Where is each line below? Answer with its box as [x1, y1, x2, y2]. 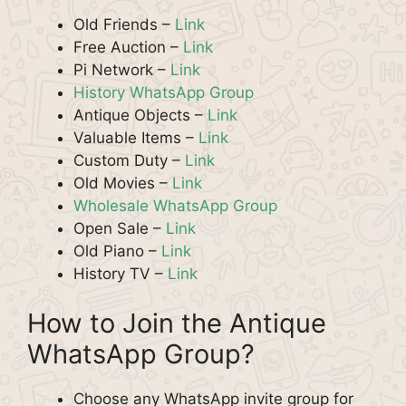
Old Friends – [73, 14, 175, 34]
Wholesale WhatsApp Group [73, 196, 277, 215]
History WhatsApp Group [73, 82, 254, 101]
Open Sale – [73, 218, 166, 237]
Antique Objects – [73, 105, 208, 124]
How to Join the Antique [27, 307, 326, 339]
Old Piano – [73, 241, 161, 260]
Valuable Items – [73, 128, 198, 147]
